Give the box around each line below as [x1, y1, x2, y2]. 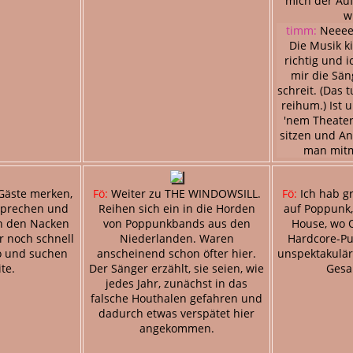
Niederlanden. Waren [119, 230, 234, 246]
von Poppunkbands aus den [102, 215, 251, 231]
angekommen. [139, 320, 214, 336]
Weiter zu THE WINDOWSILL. [107, 185, 261, 201]
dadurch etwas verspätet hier [98, 305, 255, 321]
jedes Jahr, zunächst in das [106, 275, 247, 291]
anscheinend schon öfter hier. [97, 245, 256, 261]
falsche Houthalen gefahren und [91, 290, 262, 306]
